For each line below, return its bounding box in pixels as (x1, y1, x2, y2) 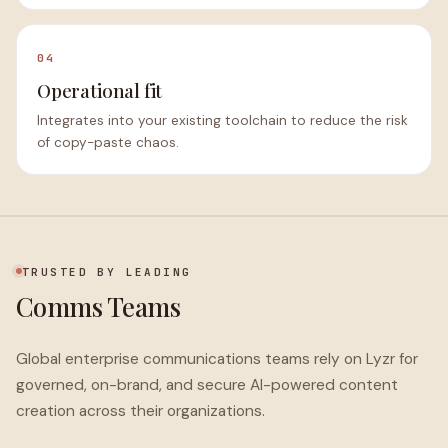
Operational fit (37, 78, 163, 103)
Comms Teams (16, 289, 181, 323)
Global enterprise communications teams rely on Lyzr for (16, 349, 418, 369)
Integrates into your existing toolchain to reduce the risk (37, 112, 408, 129)
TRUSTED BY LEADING (22, 265, 192, 279)
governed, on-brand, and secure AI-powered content (16, 375, 398, 395)
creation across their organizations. (16, 401, 265, 421)
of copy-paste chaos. (37, 134, 179, 151)
